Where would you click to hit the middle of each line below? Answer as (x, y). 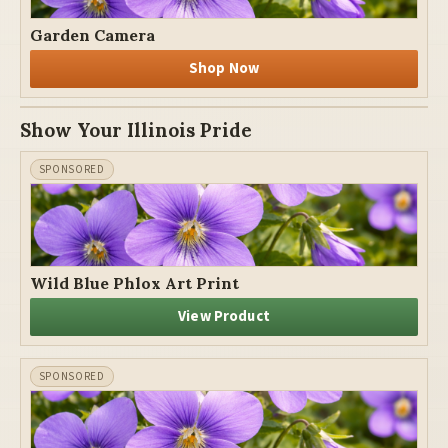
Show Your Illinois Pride (136, 130)
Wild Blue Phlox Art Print (134, 283)
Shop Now (224, 69)
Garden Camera (92, 35)
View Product (224, 317)
